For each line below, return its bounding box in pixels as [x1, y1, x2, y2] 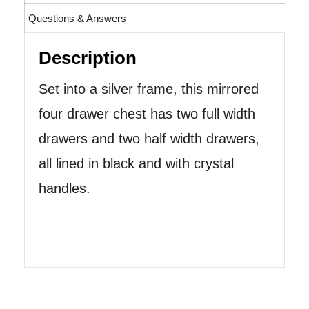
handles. [39, 180, 90, 196]
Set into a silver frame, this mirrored [39, 81, 259, 97]
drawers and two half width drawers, [39, 130, 259, 146]
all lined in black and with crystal [39, 155, 234, 171]
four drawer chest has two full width [39, 106, 255, 121]
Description [39, 47, 137, 68]
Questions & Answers [28, 12, 126, 25]
